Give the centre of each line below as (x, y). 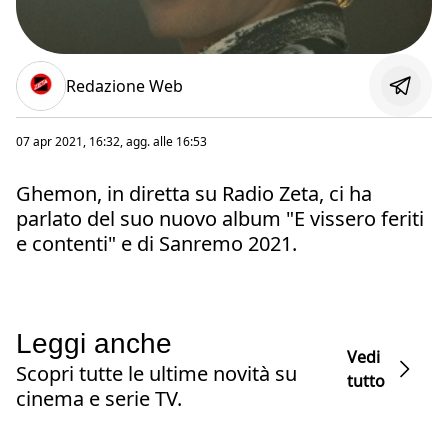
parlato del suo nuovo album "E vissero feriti (220, 219)
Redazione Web (124, 85)
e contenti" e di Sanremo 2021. (156, 244)
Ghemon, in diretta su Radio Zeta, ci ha (194, 194)
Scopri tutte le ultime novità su (156, 374)
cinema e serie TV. (99, 399)
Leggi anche (94, 344)
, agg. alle (148, 142)
